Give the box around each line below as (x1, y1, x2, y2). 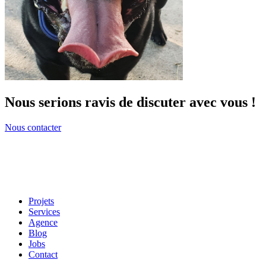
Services (28, 207, 60, 217)
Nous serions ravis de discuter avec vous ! (5, 94, 256, 110)
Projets (28, 196, 54, 207)
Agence (28, 217, 58, 228)
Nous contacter (5, 122, 61, 133)
